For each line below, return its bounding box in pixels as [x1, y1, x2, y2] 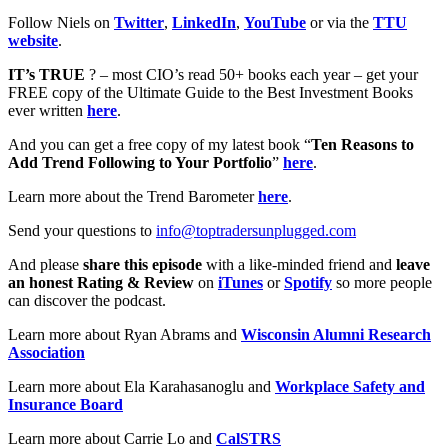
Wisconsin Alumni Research [241, 326, 431, 343]
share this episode [83, 256, 202, 273]
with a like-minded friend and [202, 256, 396, 273]
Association [8, 344, 85, 361]
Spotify [284, 274, 332, 291]
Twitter [114, 14, 164, 31]
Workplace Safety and [275, 378, 425, 395]
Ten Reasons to [311, 136, 414, 153]
